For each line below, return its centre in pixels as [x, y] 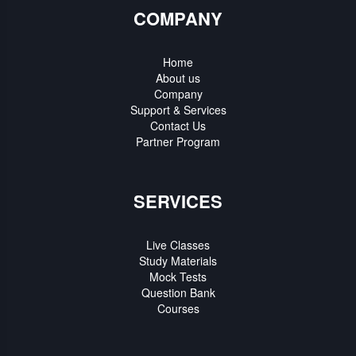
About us [178, 78]
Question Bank [178, 293]
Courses [178, 309]
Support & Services [178, 110]
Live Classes [178, 245]
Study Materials [178, 261]
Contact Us [178, 126]
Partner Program [178, 142]
